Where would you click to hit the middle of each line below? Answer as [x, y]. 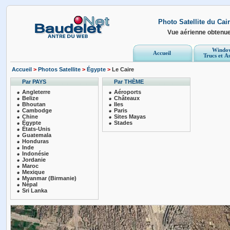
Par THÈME [129, 81]
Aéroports [128, 92]
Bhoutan [34, 104]
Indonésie [36, 154]
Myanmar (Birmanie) [50, 178]
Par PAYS [34, 81]
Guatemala [37, 135]
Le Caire [122, 69]
